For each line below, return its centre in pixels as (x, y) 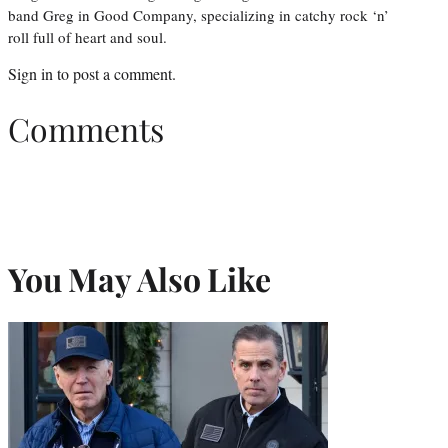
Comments (86, 128)
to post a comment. (114, 74)
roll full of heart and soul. (87, 37)
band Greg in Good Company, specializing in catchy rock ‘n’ (198, 15)
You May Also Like (139, 279)
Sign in (30, 74)
